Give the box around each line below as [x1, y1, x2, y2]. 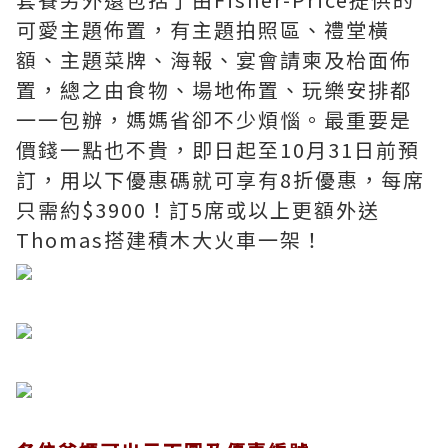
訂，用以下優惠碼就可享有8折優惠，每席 [16, 165, 425, 195]
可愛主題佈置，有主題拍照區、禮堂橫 [16, 15, 390, 45]
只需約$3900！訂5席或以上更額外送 [16, 195, 380, 225]
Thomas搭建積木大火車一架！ [16, 225, 324, 255]
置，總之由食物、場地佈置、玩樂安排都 [16, 75, 412, 105]
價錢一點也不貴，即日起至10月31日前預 [16, 135, 420, 165]
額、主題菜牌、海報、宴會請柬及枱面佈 [16, 45, 412, 75]
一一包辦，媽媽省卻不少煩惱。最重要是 [16, 105, 412, 135]
